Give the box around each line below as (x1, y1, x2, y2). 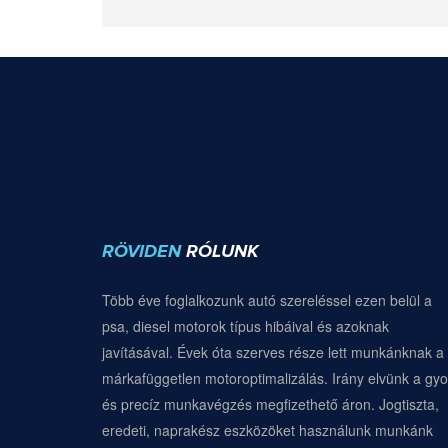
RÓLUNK (186, 242, 258, 261)
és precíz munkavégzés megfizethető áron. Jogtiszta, (102, 393, 439, 414)
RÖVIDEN (102, 242, 186, 261)
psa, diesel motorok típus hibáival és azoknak (102, 315, 389, 336)
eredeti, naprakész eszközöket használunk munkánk (102, 419, 433, 440)
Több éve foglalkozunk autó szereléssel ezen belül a (102, 289, 432, 310)
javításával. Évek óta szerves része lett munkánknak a (102, 341, 444, 362)
